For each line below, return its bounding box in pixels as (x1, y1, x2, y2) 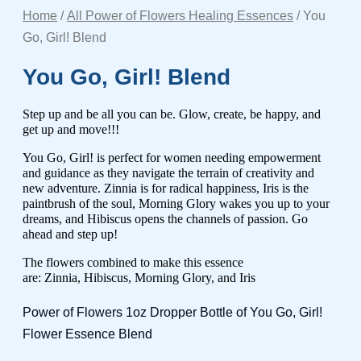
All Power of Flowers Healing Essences (67, 9, 293, 23)
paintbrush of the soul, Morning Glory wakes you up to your (23, 197, 330, 210)
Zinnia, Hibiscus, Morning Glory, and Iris (44, 271, 255, 284)
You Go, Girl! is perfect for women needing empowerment (23, 151, 321, 164)
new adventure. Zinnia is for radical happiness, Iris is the (23, 181, 309, 195)
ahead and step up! (23, 227, 118, 241)
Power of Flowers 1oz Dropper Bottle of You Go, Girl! (23, 305, 322, 319)
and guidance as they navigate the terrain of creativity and (23, 166, 314, 180)
